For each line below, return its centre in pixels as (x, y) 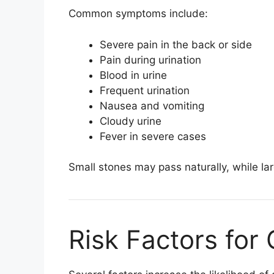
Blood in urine (133, 75)
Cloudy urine (131, 121)
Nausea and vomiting (152, 106)
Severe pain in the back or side (176, 44)
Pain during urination (150, 60)
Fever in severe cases (153, 136)
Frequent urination (145, 90)
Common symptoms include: (138, 14)
